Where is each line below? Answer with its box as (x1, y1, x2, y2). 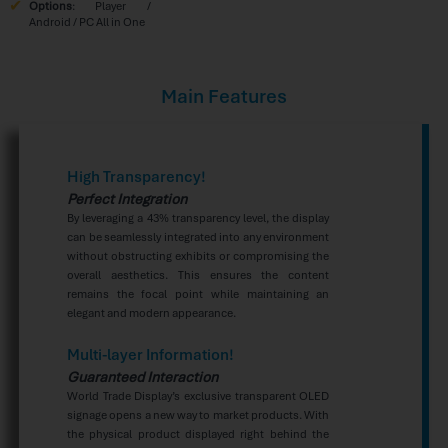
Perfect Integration (66, 189, 187, 208)
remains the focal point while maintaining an (66, 286, 330, 301)
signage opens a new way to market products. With (66, 407, 330, 422)
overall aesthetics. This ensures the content (66, 267, 330, 282)
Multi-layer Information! (66, 344, 234, 365)
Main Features (161, 83, 287, 109)
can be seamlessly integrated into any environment (66, 229, 330, 244)
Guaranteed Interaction (66, 367, 218, 386)
